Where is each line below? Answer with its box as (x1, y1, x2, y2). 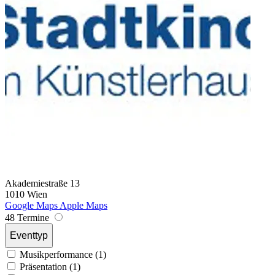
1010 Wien (5, 188, 47, 199)
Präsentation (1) (20, 261, 80, 272)
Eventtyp (10, 230, 48, 241)
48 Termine (5, 212, 52, 223)
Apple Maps (60, 199, 107, 211)
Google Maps (5, 199, 58, 211)
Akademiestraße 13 (5, 177, 80, 188)
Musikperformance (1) (20, 249, 106, 260)
